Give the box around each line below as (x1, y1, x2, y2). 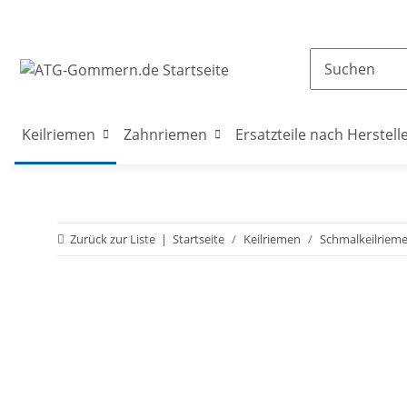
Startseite (173, 231, 224, 247)
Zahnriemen (124, 124, 207, 144)
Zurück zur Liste (70, 231, 155, 247)
